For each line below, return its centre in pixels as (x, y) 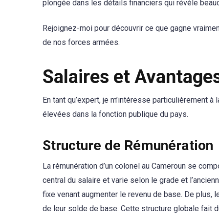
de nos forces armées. (81, 43)
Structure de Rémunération (128, 145)
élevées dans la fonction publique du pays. (115, 114)
